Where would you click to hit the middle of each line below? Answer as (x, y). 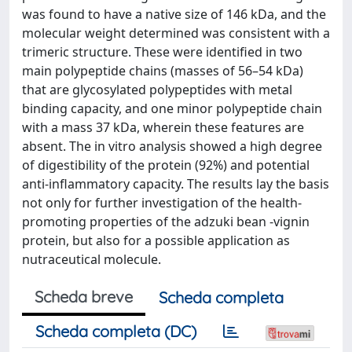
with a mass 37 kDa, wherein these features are (163, 127)
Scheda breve (84, 297)
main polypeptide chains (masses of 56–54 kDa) (163, 71)
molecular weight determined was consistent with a (176, 33)
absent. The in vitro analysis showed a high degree (172, 146)
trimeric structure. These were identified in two (162, 52)
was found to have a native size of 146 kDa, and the (174, 14)
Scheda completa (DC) (116, 331)
